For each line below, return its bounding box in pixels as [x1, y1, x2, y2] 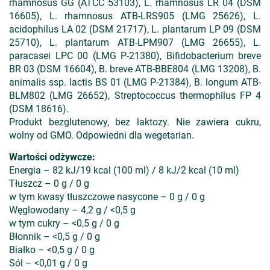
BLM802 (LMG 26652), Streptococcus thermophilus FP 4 [9, 90, 261, 101]
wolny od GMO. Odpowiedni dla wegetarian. [9, 130, 194, 141]
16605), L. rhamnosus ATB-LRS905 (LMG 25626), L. [9, 10, 261, 22]
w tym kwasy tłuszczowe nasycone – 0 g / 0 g [9, 191, 205, 202]
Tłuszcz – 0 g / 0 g [9, 178, 89, 189]
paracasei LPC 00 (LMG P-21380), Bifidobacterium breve [9, 50, 261, 61]
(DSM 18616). [9, 103, 69, 115]
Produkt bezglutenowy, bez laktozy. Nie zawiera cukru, [9, 116, 261, 128]
